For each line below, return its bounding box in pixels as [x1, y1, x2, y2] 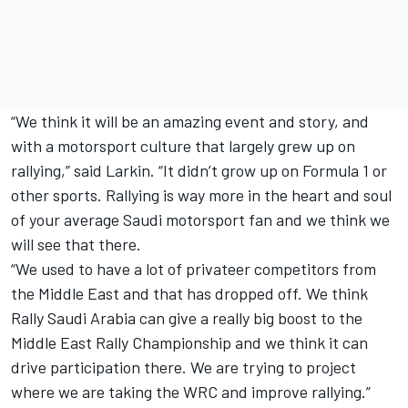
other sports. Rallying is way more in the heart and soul [11, 185, 392, 206]
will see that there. [11, 234, 141, 255]
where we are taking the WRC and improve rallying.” [11, 382, 371, 403]
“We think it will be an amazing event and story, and [11, 111, 369, 132]
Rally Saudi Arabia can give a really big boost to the [11, 308, 362, 329]
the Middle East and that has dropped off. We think [11, 283, 368, 304]
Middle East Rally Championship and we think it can [11, 332, 368, 353]
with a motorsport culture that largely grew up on [11, 136, 355, 157]
